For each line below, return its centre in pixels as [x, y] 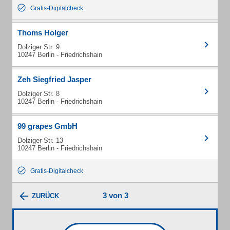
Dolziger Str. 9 [39, 47]
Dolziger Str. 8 [39, 94]
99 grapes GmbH [47, 126]
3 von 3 [115, 195]
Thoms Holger [43, 33]
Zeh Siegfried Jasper [54, 79]
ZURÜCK [45, 196]
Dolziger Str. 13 [40, 140]
